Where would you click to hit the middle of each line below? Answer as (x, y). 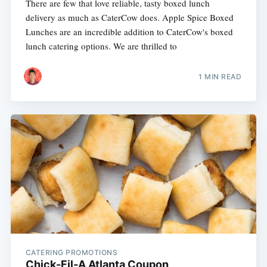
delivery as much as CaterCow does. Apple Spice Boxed (129, 17)
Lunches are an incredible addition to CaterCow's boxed (129, 31)
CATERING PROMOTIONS (72, 253)
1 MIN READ (220, 77)
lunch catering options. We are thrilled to (101, 46)
